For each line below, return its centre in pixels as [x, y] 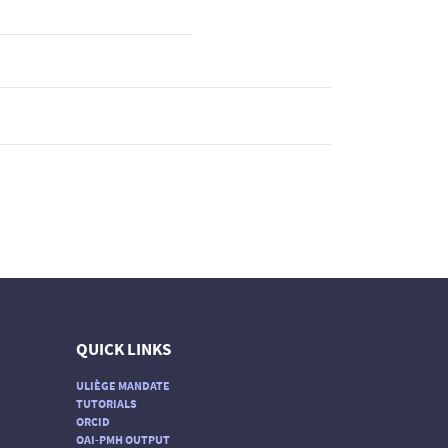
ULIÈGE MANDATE [123, 385]
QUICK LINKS [123, 349]
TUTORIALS [106, 403]
